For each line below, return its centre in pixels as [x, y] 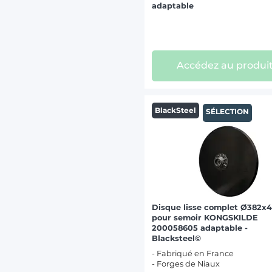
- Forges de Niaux [186, 264]
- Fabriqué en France [193, 254]
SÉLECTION [227, 112]
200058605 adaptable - [200, 228]
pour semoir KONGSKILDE [205, 218]
